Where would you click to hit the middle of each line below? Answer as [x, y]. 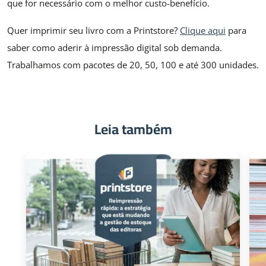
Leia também [133, 129]
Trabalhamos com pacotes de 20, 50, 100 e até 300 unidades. [133, 65]
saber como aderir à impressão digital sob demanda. [115, 48]
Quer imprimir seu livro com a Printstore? [94, 31]
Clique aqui [203, 31]
